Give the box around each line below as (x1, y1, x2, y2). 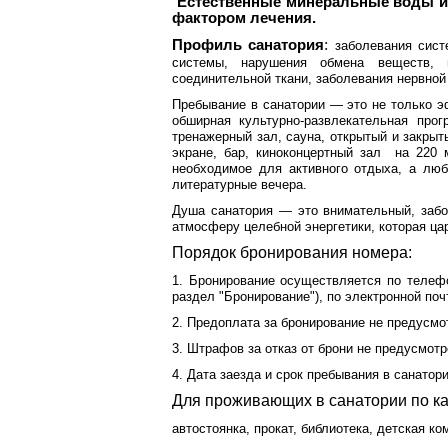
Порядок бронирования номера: (172, 244, 412, 261)
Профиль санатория (172, 37, 325, 53)
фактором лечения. (172, 10, 316, 26)
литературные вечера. (172, 177, 307, 192)
